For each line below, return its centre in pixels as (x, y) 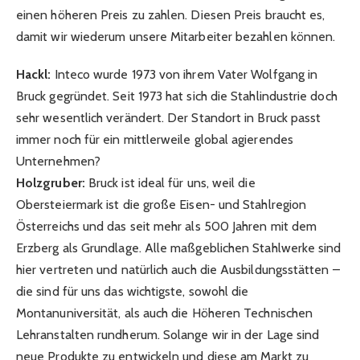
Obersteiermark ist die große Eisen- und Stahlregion (162, 204)
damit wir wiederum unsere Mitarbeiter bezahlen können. (176, 37)
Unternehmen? (58, 161)
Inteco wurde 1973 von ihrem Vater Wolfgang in (184, 74)
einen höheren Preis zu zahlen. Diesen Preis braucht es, (171, 15)
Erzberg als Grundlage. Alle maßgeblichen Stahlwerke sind (179, 247)
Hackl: (34, 74)
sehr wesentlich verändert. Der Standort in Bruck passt (169, 117)
